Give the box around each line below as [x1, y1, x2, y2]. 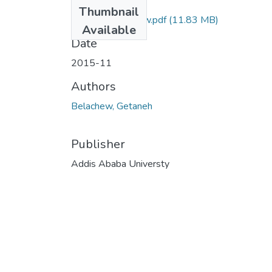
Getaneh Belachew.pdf [71, 13, 166, 27]
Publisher [71, 135, 125, 152]
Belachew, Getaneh [71, 99, 152, 113]
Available [82, 21, 136, 38]
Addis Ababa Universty [71, 157, 169, 171]
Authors [71, 78, 116, 95]
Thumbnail [79, 3, 139, 20]
